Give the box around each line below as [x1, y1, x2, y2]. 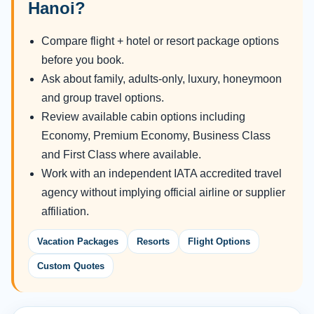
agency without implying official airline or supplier [41, 186, 285, 199]
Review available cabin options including [41, 111, 245, 123]
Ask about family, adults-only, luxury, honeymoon [41, 73, 282, 86]
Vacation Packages [37, 236, 118, 247]
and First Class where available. [41, 149, 201, 161]
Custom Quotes [37, 261, 104, 272]
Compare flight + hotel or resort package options [41, 35, 279, 48]
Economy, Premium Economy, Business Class [41, 130, 271, 142]
